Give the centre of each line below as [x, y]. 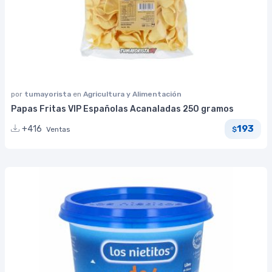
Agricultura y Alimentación [132, 94]
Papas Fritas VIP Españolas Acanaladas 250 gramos [122, 109]
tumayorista [49, 94]
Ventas [58, 129]
